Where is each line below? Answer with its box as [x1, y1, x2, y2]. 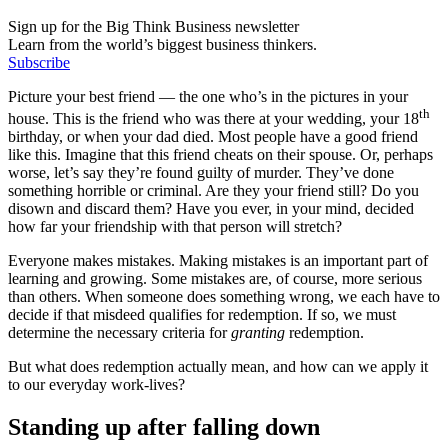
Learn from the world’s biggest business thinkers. [8, 35, 317, 53]
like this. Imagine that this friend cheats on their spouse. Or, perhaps [8, 146, 433, 164]
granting [231, 324, 285, 342]
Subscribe [8, 53, 70, 71]
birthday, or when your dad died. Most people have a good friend [8, 128, 418, 146]
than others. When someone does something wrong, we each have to [8, 288, 440, 306]
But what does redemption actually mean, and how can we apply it [8, 358, 428, 376]
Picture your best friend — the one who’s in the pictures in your [8, 87, 408, 105]
